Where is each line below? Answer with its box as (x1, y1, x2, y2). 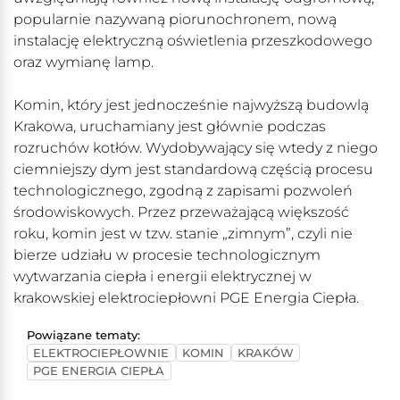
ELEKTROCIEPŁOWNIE (33, 346, 170, 360)
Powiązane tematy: (27, 329, 140, 343)
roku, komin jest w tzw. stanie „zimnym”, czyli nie (13, 225, 353, 243)
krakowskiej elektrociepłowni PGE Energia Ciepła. (13, 289, 359, 307)
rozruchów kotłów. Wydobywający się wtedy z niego (13, 139, 378, 157)
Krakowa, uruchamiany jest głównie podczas (13, 118, 326, 136)
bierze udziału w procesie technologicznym (13, 246, 321, 264)
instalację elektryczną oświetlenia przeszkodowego (13, 32, 372, 50)
